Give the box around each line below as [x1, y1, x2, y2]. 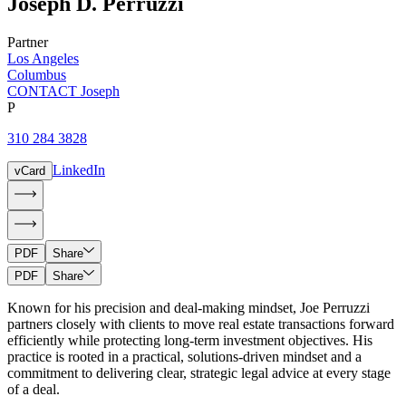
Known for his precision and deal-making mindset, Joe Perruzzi [7, 299, 370, 315]
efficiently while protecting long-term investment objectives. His [7, 332, 372, 348]
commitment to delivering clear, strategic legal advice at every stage [7, 364, 391, 381]
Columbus [7, 66, 66, 82]
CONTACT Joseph [7, 82, 120, 99]
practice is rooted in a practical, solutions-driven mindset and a [7, 348, 362, 364]
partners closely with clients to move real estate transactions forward [7, 315, 394, 332]
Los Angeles [7, 50, 79, 66]
